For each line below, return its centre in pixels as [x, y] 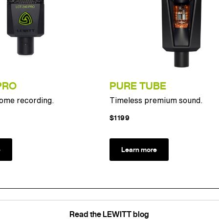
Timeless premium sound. [156, 100]
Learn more [139, 150]
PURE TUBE [138, 86]
